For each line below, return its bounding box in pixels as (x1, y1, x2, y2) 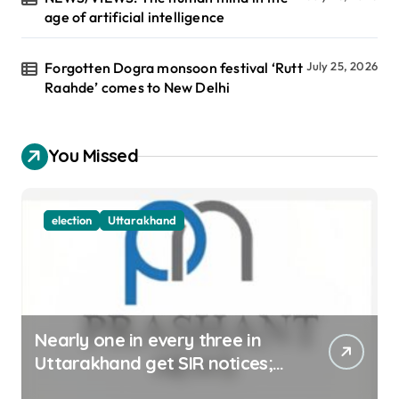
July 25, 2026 (306, 58, 378, 73)
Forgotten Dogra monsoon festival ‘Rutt (45, 58, 303, 77)
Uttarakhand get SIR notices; (35, 351, 273, 374)
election (52, 212, 92, 227)
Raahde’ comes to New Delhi (45, 77, 231, 96)
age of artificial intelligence (45, 7, 225, 26)
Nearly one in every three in (35, 328, 261, 351)
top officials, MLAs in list (35, 374, 234, 397)
